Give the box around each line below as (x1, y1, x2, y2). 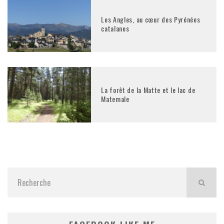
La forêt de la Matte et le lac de (101, 84, 195, 95)
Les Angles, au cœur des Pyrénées (101, 13, 200, 24)
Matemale (101, 93, 129, 104)
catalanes (101, 22, 129, 33)
